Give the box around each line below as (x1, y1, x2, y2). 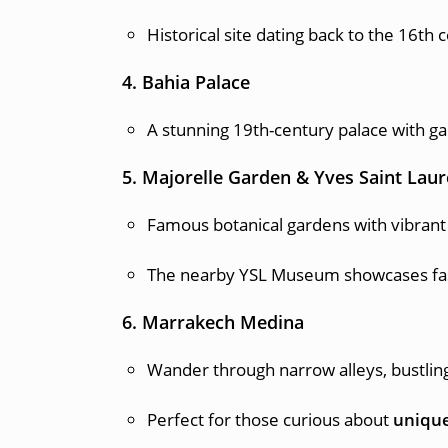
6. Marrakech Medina (122, 310, 304, 334)
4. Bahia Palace (122, 70, 250, 94)
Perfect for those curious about (147, 408, 393, 431)
